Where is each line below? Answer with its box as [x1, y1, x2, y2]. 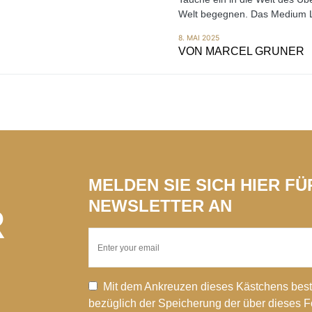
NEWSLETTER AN [88, 196, 232, 215]
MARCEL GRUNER [205, 45, 304, 57]
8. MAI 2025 [178, 33, 219, 42]
